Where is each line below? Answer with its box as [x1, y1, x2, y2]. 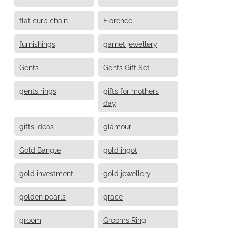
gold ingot [103, 144, 137, 154]
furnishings [19, 38, 55, 48]
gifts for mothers [103, 85, 159, 95]
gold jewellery [103, 167, 151, 178]
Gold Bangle [19, 144, 61, 154]
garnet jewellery [103, 38, 157, 48]
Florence [103, 15, 132, 25]
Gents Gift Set [103, 62, 150, 72]
